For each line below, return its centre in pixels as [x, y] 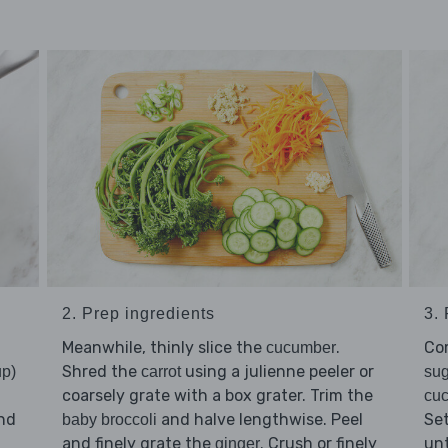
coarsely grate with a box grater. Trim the [217, 396]
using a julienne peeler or [277, 372]
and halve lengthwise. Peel [259, 420]
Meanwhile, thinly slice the [163, 348]
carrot [160, 372]
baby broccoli [109, 420]
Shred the [101, 372]
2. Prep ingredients [138, 314]
